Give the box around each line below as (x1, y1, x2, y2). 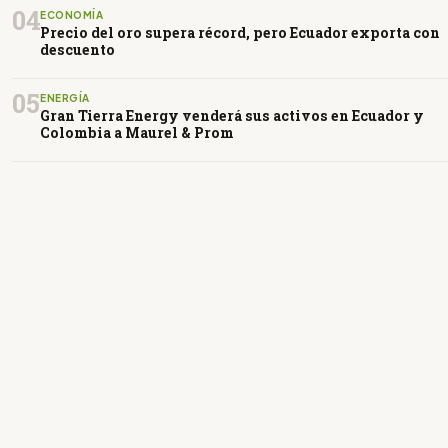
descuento (40, 40, 115, 60)
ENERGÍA (40, 92, 90, 105)
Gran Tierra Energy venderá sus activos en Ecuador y (40, 106, 424, 126)
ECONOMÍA (40, 9, 103, 22)
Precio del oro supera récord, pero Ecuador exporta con (40, 23, 440, 43)
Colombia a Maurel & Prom (40, 123, 234, 143)
